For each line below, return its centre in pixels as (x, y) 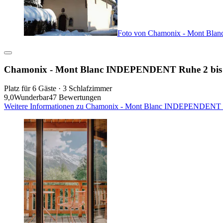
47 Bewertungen (75, 98)
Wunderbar (31, 98)
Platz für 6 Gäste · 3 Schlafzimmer (58, 89)
